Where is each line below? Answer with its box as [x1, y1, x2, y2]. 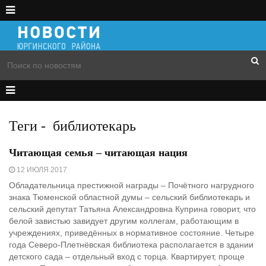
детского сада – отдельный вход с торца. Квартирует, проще [9, 252, 245, 261]
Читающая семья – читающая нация [9, 147, 188, 159]
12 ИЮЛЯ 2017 [15, 166, 67, 174]
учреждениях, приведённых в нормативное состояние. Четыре [9, 228, 254, 237]
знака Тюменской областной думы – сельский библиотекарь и [9, 192, 250, 202]
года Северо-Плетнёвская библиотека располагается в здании [9, 240, 254, 249]
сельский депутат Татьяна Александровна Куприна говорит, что [9, 204, 256, 214]
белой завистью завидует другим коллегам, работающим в [9, 216, 239, 226]
